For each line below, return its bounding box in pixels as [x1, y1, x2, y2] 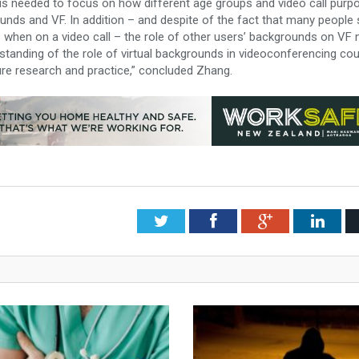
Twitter [167, 212, 216, 228]
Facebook [216, 212, 279, 228]
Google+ [272, 212, 329, 228]
